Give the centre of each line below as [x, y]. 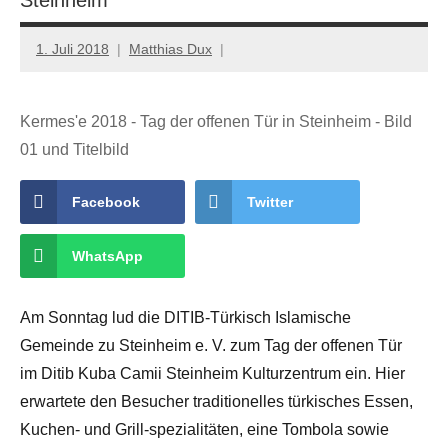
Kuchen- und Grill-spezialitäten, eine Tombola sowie [204, 430]
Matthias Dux [170, 48]
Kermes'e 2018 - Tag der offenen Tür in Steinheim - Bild [216, 122]
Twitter [270, 202]
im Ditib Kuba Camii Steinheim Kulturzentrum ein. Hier [212, 374]
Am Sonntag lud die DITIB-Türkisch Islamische [185, 318]
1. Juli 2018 [72, 48]
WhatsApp [107, 256]
